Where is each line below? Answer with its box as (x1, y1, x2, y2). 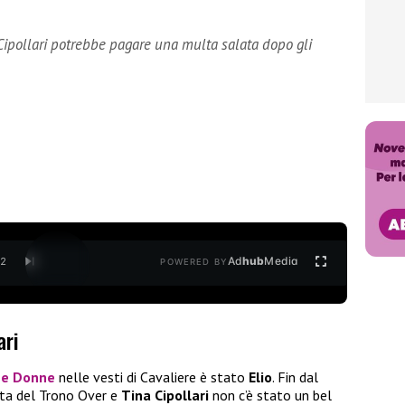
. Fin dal (272, 368, 318, 387)
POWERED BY (160, 257, 228, 268)
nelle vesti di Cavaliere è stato (55, 368, 249, 387)
